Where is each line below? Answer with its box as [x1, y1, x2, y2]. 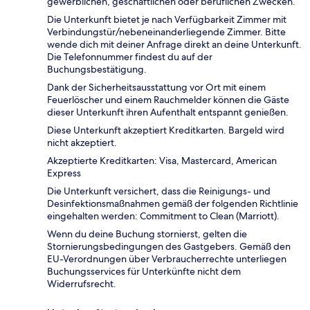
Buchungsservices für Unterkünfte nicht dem [47, 265, 241, 278]
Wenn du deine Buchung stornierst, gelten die [47, 228, 247, 241]
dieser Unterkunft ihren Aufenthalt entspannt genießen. [47, 106, 289, 119]
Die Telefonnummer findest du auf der [47, 51, 212, 64]
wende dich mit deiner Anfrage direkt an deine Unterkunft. [47, 38, 302, 51]
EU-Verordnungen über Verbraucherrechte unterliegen [47, 253, 286, 266]
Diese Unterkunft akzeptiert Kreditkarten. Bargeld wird [47, 124, 284, 137]
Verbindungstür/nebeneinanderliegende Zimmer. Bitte [47, 26, 286, 39]
